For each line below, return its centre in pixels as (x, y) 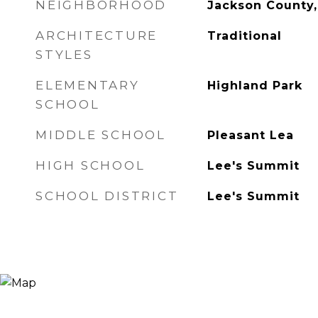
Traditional (244, 36)
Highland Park (254, 86)
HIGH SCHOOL (91, 165)
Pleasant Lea (250, 135)
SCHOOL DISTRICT (107, 196)
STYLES (64, 55)
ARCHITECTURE (97, 35)
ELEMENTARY (88, 85)
